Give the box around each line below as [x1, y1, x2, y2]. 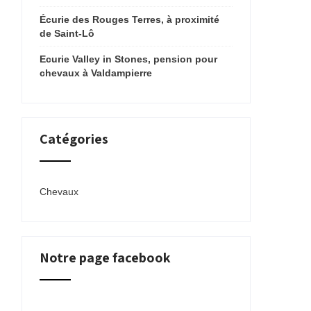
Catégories [40, 130, 108, 148]
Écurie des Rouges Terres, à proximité [40, 14, 219, 25]
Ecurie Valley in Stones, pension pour [40, 53, 217, 65]
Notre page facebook [40, 249, 171, 267]
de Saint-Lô [40, 28, 94, 39]
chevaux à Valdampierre [40, 67, 152, 78]
